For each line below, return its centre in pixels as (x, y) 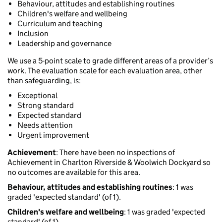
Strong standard (46, 106)
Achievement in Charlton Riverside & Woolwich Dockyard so (109, 163)
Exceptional (37, 96)
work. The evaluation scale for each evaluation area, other (105, 71)
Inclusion (33, 34)
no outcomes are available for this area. (74, 172)
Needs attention (45, 125)
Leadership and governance (64, 44)
